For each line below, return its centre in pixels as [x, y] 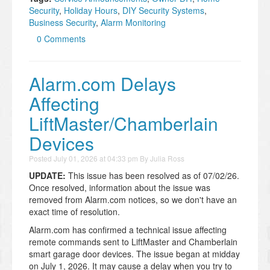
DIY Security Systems [163, 10]
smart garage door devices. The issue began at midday [134, 253]
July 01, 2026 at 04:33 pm [96, 158]
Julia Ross [167, 158]
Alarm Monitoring [133, 22]
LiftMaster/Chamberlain [124, 123]
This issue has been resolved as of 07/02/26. [152, 175]
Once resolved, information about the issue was [120, 187]
